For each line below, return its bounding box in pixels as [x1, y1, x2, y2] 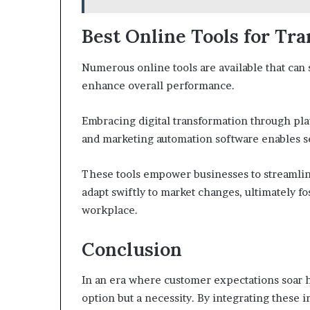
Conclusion [82, 237, 182, 261]
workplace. [82, 203, 138, 217]
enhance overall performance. [82, 78, 235, 92]
